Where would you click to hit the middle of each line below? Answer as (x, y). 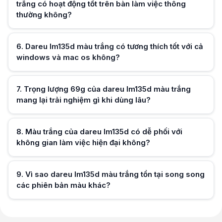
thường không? (44, 15)
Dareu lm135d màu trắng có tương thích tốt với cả (114, 46)
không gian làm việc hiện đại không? (83, 142)
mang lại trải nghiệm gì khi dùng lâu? (83, 100)
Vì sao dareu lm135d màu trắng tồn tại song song (115, 174)
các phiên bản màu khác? (63, 185)
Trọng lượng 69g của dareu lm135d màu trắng (107, 89)
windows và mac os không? (68, 57)
